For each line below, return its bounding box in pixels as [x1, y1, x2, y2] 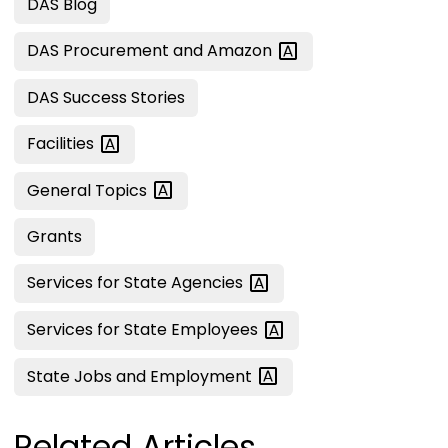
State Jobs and [27, 364, 150, 388]
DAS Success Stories [27, 86, 185, 110]
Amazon [207, 39, 276, 63]
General [27, 178, 95, 202]
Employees [171, 317, 262, 341]
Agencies [171, 271, 247, 295]
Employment [150, 364, 256, 388]
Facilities [27, 132, 98, 156]
